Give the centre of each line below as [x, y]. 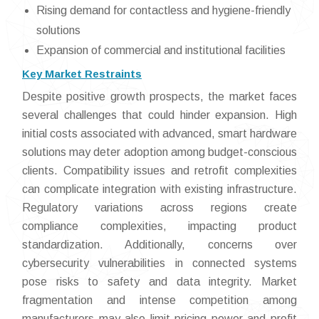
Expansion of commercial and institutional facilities [161, 51]
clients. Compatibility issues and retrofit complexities [159, 171]
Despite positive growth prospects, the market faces [159, 97]
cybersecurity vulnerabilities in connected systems [159, 263]
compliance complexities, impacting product [159, 226]
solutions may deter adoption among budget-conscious [159, 152]
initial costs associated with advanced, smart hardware [159, 134]
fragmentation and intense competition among [159, 300]
